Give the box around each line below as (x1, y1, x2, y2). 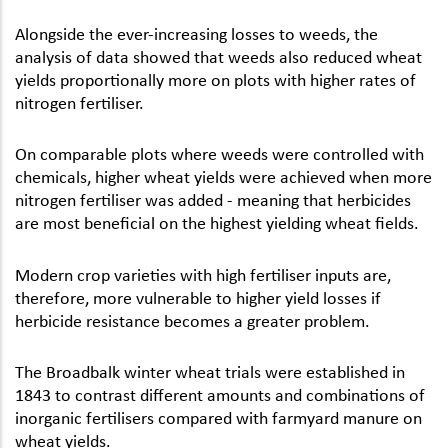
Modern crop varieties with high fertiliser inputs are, (15, 263, 391, 284)
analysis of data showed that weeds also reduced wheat (15, 46, 422, 67)
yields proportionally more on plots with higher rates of (15, 69, 416, 90)
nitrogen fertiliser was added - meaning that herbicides (15, 189, 411, 210)
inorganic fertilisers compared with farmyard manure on (15, 406, 422, 427)
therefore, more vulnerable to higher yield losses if (15, 286, 381, 307)
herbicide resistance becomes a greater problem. (15, 309, 370, 330)
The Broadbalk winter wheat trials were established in (15, 360, 405, 381)
